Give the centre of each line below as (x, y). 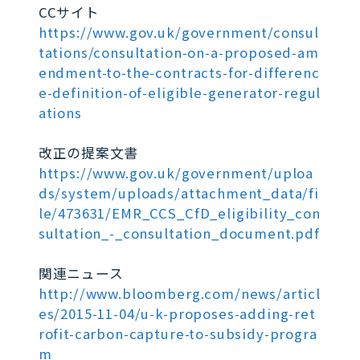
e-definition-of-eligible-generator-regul (180, 93)
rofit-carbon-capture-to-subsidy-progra (178, 334)
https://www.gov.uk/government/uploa (176, 173)
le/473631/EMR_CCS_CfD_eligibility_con (179, 213)
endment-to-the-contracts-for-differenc (179, 73)
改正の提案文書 (88, 153)
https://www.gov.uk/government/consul (178, 33)
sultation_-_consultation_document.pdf (179, 233)
